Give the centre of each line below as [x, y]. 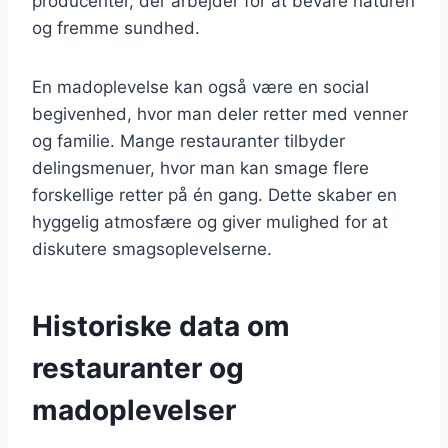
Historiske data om [161, 325]
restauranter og [138, 367]
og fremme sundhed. [116, 27]
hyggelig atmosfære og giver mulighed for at [210, 221]
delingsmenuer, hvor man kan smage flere [200, 167]
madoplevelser [134, 409]
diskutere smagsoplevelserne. [152, 248]
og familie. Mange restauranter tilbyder [188, 140]
